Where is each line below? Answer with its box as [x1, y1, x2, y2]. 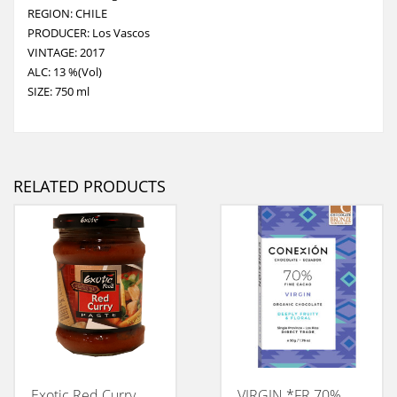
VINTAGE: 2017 [27, 43, 105, 60]
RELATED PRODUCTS [13, 175, 166, 197]
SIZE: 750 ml [27, 82, 90, 99]
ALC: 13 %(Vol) [27, 63, 102, 80]
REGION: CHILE [27, 4, 107, 21]
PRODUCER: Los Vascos [27, 24, 150, 41]
